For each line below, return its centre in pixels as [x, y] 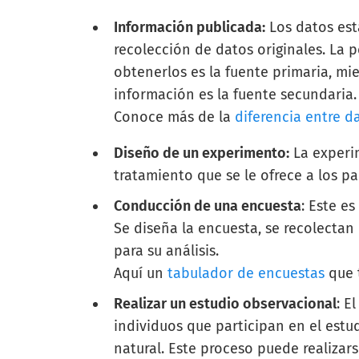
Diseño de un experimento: [202, 153]
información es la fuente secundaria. [236, 95]
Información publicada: [190, 27]
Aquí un [141, 274]
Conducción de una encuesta [208, 206]
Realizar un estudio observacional [226, 304]
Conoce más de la [173, 117]
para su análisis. [167, 251]
